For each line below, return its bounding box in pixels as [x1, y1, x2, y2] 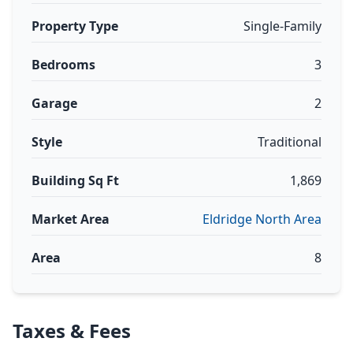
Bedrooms [32, 56, 95, 73]
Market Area [32, 210, 110, 228]
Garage [32, 95, 77, 112]
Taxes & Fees [13, 318, 131, 344]
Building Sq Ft [32, 172, 119, 189]
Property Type [32, 17, 118, 35]
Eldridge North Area [203, 210, 321, 228]
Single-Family [243, 17, 321, 35]
